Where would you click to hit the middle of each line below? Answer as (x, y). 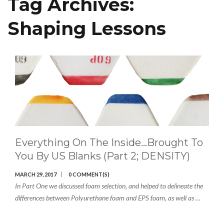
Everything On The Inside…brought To (109, 142)
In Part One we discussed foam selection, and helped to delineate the (109, 185)
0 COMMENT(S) (89, 174)
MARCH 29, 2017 (36, 174)
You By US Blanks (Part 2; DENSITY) (102, 156)
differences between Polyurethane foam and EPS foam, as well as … (108, 197)
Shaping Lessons (87, 28)
